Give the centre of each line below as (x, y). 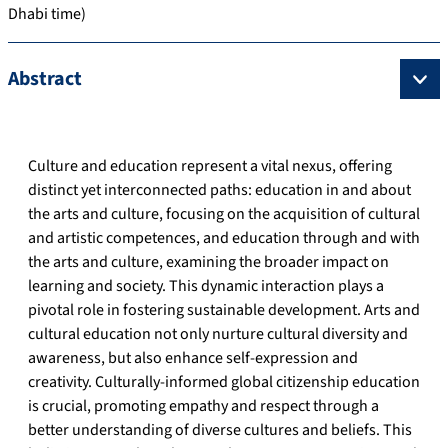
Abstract (45, 79)
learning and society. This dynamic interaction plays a (206, 286)
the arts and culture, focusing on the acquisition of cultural (224, 214)
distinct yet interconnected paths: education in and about (219, 190)
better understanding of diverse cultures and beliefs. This (220, 430)
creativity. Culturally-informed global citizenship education (224, 382)
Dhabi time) (47, 14)
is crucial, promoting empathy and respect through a (203, 406)
